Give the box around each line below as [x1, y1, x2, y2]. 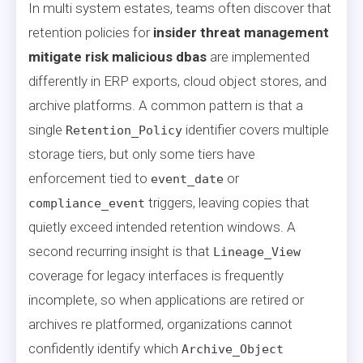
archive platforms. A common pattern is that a [28, 96, 303, 113]
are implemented [207, 48, 310, 65]
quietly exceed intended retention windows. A [28, 218, 296, 235]
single [28, 121, 66, 138]
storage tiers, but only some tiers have [28, 145, 255, 162]
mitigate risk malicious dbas [28, 48, 207, 65]
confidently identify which [28, 340, 181, 357]
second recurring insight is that [28, 242, 213, 259]
